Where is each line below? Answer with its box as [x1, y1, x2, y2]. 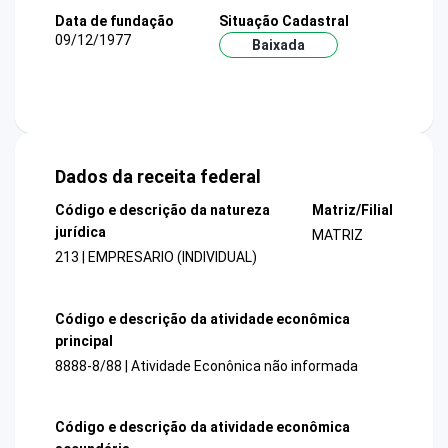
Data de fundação [55, 12, 174, 29]
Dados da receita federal [55, 166, 261, 188]
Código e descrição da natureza [55, 202, 270, 219]
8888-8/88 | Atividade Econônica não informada [55, 357, 358, 374]
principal [55, 332, 113, 349]
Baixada [251, 36, 305, 53]
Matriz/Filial [311, 202, 393, 219]
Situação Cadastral [218, 12, 349, 29]
